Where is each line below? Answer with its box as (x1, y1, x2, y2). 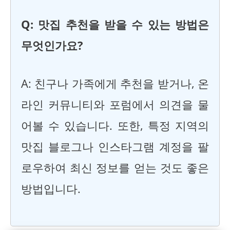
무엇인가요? (21, 38, 83, 53)
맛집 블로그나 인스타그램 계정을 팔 (21, 139, 209, 154)
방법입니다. (21, 181, 81, 196)
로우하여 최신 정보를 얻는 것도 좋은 (21, 160, 209, 175)
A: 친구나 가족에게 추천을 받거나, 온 (21, 75, 209, 91)
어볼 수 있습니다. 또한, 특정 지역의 (21, 118, 209, 133)
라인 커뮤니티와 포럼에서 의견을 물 (21, 97, 209, 112)
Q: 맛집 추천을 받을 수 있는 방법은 (21, 17, 209, 32)
